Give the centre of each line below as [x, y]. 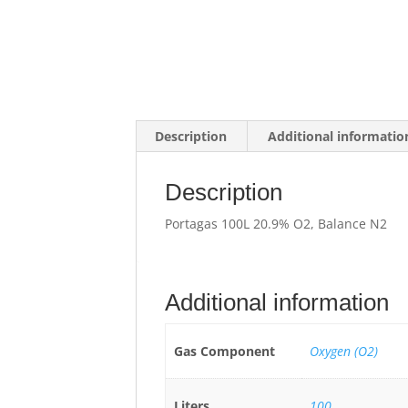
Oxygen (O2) [343, 351]
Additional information [277, 302]
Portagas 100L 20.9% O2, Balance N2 [276, 224]
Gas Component [224, 351]
